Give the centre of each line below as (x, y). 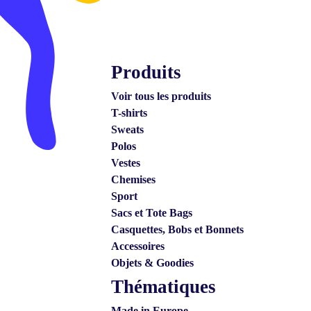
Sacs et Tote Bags (152, 213)
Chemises (133, 179)
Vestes (126, 163)
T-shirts (129, 113)
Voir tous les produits (161, 96)
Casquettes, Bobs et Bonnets (177, 229)
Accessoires (138, 246)
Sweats (127, 129)
